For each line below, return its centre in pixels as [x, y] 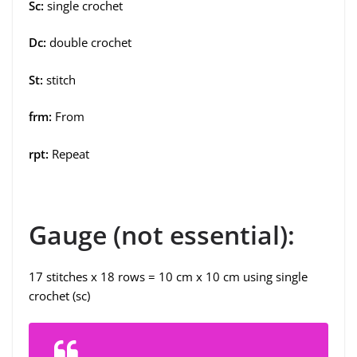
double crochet [90, 43]
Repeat [69, 153]
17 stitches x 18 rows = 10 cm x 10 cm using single [168, 276]
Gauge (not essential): [162, 234]
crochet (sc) [59, 295]
